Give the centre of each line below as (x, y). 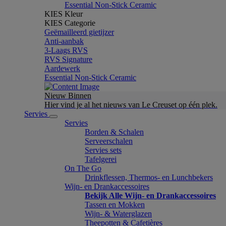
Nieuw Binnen (68, 96)
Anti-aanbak (64, 41)
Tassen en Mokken (115, 205)
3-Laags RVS (66, 50)
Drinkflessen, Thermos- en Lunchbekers (149, 177)
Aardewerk (62, 68)
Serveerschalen (109, 141)
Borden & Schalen (114, 132)
